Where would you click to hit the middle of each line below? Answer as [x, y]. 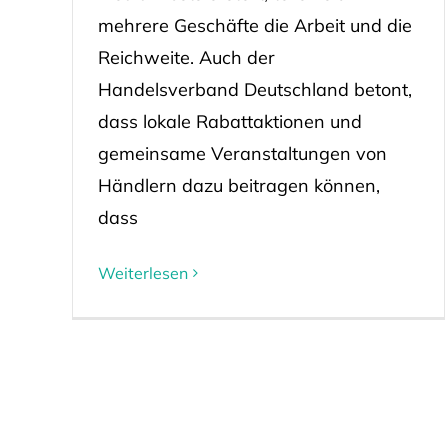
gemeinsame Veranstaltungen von [242, 154]
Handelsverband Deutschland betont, [254, 90]
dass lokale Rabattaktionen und [229, 122]
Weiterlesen [142, 273]
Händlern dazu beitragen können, [238, 186]
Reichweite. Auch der [186, 58]
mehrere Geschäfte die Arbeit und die [254, 26]
